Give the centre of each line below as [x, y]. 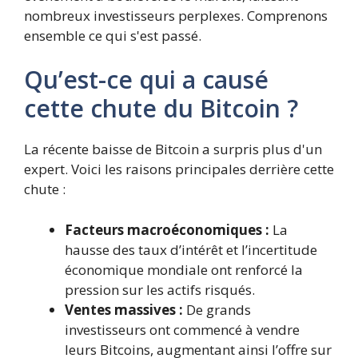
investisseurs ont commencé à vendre [182, 329]
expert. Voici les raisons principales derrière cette [179, 169]
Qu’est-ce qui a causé [146, 80]
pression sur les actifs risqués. [160, 289]
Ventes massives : [124, 309]
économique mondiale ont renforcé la [184, 269]
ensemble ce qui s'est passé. [113, 35]
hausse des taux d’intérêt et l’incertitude [191, 249]
